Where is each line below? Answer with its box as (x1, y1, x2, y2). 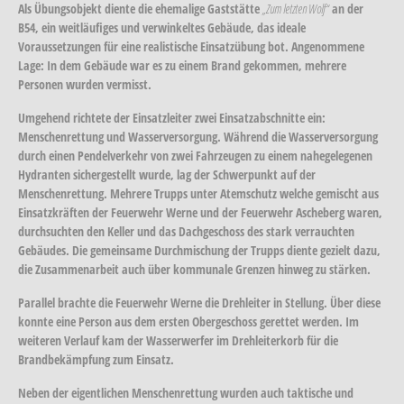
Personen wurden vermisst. (18, 75, 151, 93)
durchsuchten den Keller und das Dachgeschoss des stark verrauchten (18, 222, 354, 240)
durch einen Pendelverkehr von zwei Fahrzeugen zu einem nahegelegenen (18, 146, 372, 164)
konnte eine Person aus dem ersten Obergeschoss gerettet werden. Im (18, 312, 359, 330)
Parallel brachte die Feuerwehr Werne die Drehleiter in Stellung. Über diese (18, 293, 381, 311)
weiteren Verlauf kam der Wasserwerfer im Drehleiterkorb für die (18, 331, 338, 349)
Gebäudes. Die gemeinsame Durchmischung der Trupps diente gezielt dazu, (18, 241, 381, 259)
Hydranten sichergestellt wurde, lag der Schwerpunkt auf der (18, 165, 316, 183)
